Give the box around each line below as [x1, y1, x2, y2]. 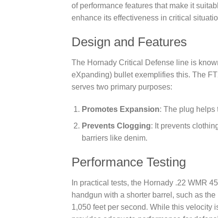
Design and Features [72, 35, 187, 49]
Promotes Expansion [81, 105, 160, 113]
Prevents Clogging [81, 122, 151, 130]
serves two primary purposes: [72, 82, 172, 91]
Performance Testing [72, 155, 186, 169]
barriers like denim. [81, 134, 147, 143]
